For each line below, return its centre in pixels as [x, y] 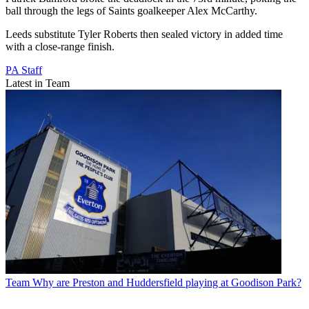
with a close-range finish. [60, 46]
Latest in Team [38, 83]
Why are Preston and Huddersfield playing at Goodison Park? [167, 282]
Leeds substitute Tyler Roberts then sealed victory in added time [144, 34]
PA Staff [24, 70]
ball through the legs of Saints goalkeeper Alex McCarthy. [131, 10]
